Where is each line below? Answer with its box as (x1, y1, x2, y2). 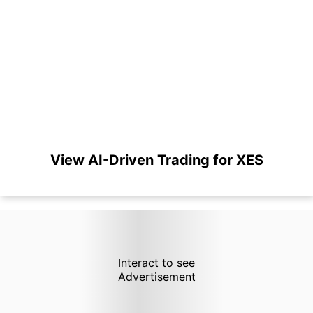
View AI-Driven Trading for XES (50, 152, 263, 168)
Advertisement (117, 270, 196, 284)
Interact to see (117, 256, 195, 270)
